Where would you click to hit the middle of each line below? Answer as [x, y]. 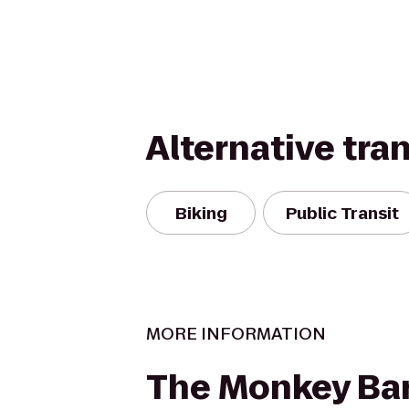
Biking [201, 213]
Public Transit [342, 213]
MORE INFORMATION [236, 334]
